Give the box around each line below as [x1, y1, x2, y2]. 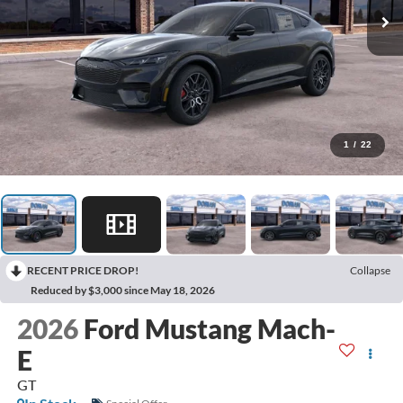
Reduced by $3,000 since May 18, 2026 [31, 282, 215, 297]
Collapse [350, 263, 390, 277]
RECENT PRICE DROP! [27, 263, 139, 277]
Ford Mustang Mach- [83, 311, 336, 345]
